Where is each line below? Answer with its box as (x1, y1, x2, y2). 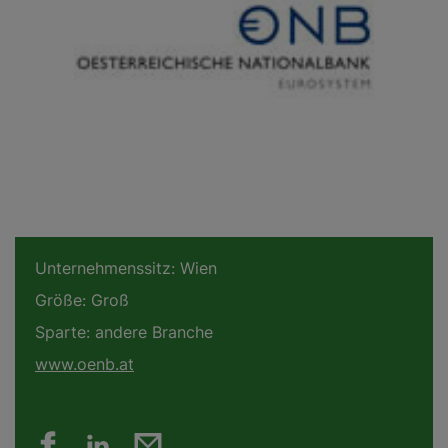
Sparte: (35, 322, 90, 343)
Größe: (35, 290, 86, 311)
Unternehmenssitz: (35, 258, 175, 279)
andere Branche (90, 322, 213, 343)
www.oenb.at (35, 354, 134, 375)
